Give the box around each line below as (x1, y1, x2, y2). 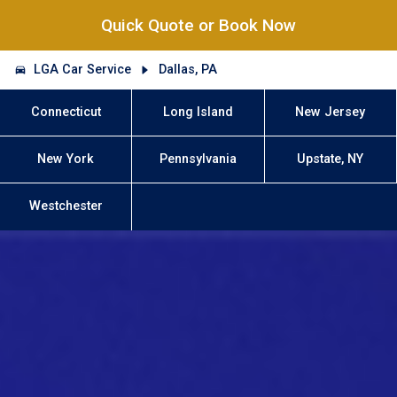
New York (37, 152, 95, 167)
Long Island (163, 104, 233, 120)
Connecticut (30, 104, 101, 120)
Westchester (28, 198, 103, 214)
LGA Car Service (34, 61, 132, 77)
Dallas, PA (158, 61, 217, 77)
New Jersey (295, 104, 366, 120)
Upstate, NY (297, 152, 364, 167)
